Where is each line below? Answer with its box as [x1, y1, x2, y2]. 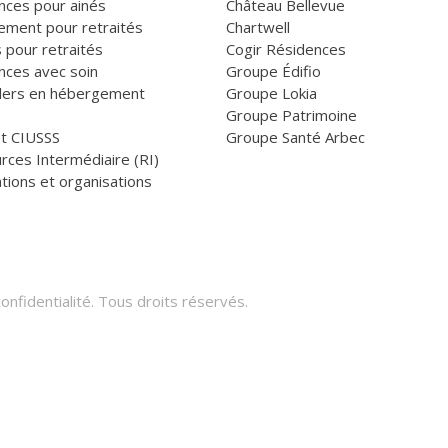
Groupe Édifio [226, 61, 321, 82]
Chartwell [226, 17, 290, 38]
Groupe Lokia [226, 83, 317, 104]
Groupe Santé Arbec [226, 127, 365, 148]
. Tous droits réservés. [91, 291, 248, 312]
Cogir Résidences [226, 39, 346, 60]
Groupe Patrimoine [226, 105, 357, 126]
